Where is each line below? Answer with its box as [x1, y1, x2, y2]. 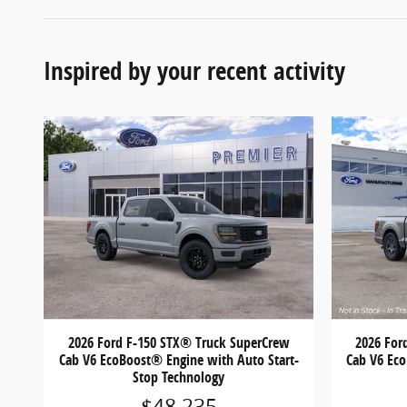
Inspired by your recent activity [44, 54, 345, 88]
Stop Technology [133, 367, 224, 388]
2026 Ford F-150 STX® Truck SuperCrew [67, 333, 290, 353]
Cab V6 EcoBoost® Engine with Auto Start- [58, 350, 299, 371]
